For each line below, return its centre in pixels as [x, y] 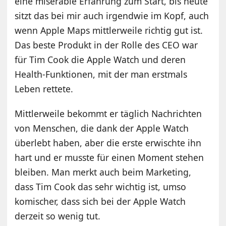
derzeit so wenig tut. [58, 216]
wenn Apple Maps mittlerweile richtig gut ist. [109, 31]
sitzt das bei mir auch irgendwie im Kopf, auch [112, 16]
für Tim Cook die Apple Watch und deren [100, 60]
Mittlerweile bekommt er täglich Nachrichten [108, 114]
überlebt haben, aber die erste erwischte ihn [108, 143]
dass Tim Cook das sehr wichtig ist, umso [101, 187]
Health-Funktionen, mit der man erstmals [101, 74]
